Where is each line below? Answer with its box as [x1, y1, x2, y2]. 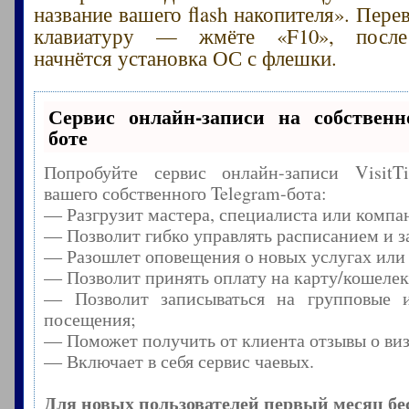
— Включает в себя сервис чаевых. [44, 348, 315, 373]
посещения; [44, 306, 137, 331]
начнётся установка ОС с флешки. [34, 43, 338, 71]
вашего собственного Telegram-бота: [44, 180, 328, 205]
